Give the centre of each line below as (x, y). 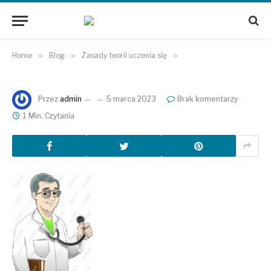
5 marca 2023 (131, 99)
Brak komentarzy (207, 99)
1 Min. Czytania (48, 116)
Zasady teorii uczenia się (124, 55)
